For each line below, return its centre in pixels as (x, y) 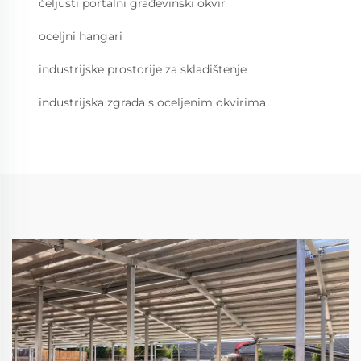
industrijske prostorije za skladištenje (143, 70)
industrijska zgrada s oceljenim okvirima (152, 103)
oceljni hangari (81, 37)
